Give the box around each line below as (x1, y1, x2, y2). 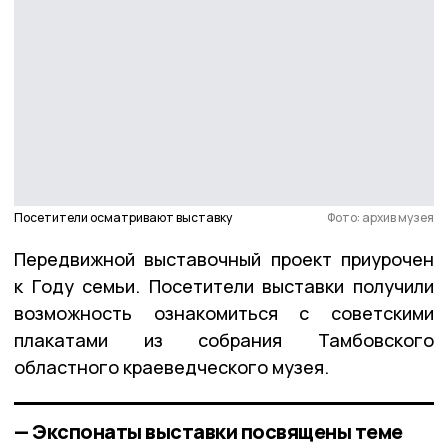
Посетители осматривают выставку (14, 208, 232, 226)
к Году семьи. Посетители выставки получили (14, 273, 434, 298)
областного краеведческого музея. (14, 354, 329, 379)
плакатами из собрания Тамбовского (14, 327, 434, 352)
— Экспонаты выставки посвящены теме (14, 417, 403, 445)
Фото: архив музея (327, 208, 434, 226)
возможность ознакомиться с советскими (14, 300, 434, 325)
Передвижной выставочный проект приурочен (14, 246, 434, 271)
